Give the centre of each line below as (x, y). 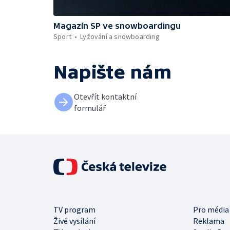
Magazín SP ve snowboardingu (117, 26)
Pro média (211, 209)
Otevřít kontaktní (105, 97)
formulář (90, 108)
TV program (74, 209)
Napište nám (112, 72)
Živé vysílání (74, 221)
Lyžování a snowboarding (120, 36)
